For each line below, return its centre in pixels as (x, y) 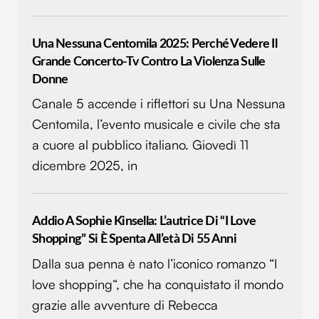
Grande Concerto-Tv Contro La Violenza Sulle (149, 61)
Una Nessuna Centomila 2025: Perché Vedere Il (155, 43)
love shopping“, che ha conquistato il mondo (158, 284)
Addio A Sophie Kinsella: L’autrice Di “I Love (144, 221)
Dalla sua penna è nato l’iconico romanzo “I (155, 263)
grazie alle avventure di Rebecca (125, 304)
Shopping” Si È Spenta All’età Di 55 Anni (134, 239)
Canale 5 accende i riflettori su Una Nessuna (159, 103)
